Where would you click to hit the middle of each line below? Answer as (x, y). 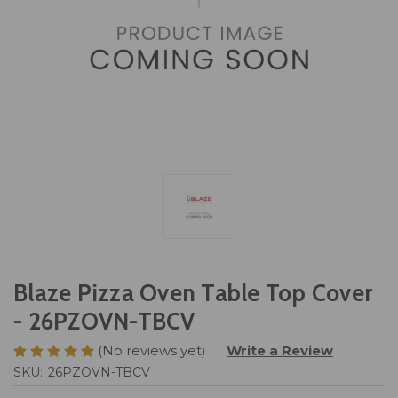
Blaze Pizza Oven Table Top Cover (193, 294)
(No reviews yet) (152, 350)
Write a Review (280, 350)
